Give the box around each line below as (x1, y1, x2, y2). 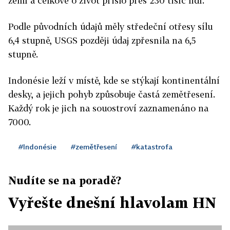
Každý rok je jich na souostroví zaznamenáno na (8, 103, 208, 114)
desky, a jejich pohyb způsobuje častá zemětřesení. (8, 89, 215, 100)
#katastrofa (131, 142, 172, 151)
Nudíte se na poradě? (8, 174, 121, 187)
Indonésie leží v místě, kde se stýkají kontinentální (8, 75, 220, 86)
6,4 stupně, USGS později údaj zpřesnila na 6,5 (8, 35, 196, 46)
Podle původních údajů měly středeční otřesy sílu (8, 21, 213, 32)
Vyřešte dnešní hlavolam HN (8, 194, 216, 212)
